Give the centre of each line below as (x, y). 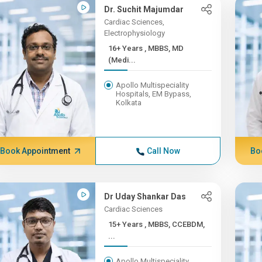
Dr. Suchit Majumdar (144, 9)
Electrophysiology (135, 33)
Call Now (163, 151)
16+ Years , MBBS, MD (127, 48)
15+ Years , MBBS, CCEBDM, (127, 224)
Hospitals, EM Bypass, (154, 94)
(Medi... (122, 60)
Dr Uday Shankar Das (145, 196)
